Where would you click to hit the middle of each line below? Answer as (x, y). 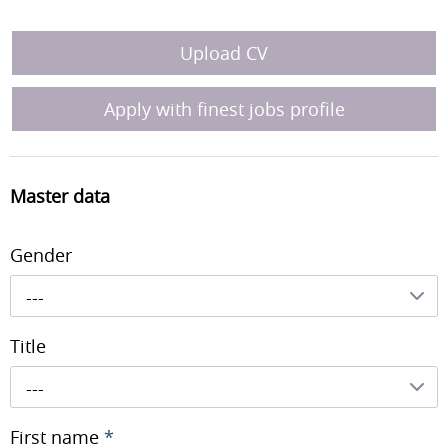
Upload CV (224, 53)
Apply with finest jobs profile (224, 109)
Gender (41, 254)
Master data (60, 196)
